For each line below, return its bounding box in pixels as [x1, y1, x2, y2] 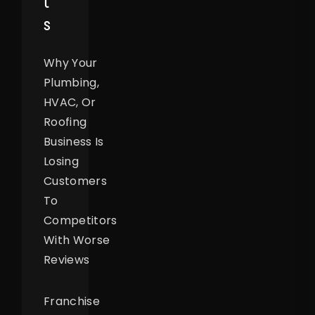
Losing [44, 153, 79, 170]
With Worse [44, 232, 110, 249]
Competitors [44, 212, 117, 229]
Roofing [44, 114, 87, 131]
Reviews [44, 252, 90, 269]
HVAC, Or [44, 94, 96, 111]
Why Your [44, 55, 98, 72]
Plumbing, [44, 75, 99, 91]
